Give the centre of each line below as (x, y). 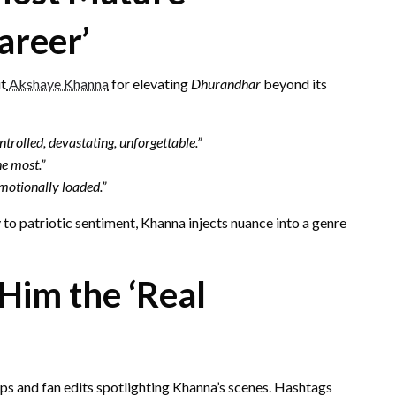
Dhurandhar (226, 83)
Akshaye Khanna (57, 83)
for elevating (150, 83)
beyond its (294, 83)
